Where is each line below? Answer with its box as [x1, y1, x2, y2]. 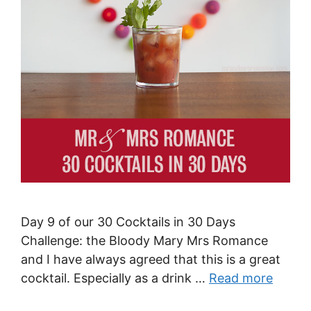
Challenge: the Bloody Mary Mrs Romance [21, 233, 268, 249]
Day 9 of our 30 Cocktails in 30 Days [21, 215, 235, 230]
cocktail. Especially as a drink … [21, 271, 209, 286]
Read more [209, 271, 273, 286]
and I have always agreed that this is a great [21, 252, 280, 267]
